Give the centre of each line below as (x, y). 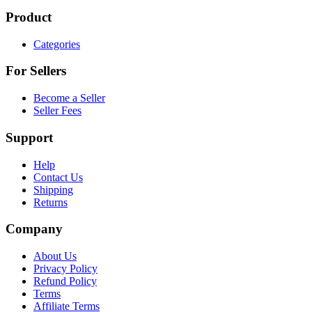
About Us (55, 256)
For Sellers (36, 71)
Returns (50, 202)
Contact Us (58, 177)
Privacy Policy (65, 268)
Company (34, 229)
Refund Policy (65, 281)
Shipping (53, 189)
